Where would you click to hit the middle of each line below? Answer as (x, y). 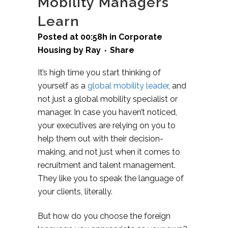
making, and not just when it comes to (109, 152)
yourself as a (63, 86)
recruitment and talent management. (107, 165)
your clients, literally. (75, 192)
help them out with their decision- (101, 139)
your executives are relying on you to (107, 126)
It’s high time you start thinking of (99, 73)
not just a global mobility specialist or (108, 99)
